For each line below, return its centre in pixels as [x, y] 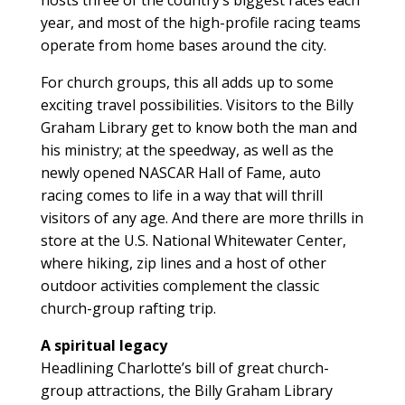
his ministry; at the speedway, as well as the [187, 150]
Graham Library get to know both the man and [198, 127]
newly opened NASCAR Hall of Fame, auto [180, 172]
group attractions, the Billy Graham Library [186, 390]
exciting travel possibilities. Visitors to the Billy [197, 104]
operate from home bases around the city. [183, 45]
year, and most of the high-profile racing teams [200, 22]
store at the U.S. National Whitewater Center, [193, 240]
